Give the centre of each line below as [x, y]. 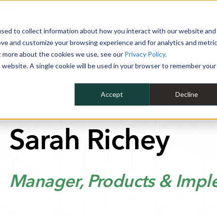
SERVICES [84, 39]
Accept [112, 94]
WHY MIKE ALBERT [27, 39]
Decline [186, 94]
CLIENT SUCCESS [138, 39]
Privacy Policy [145, 54]
